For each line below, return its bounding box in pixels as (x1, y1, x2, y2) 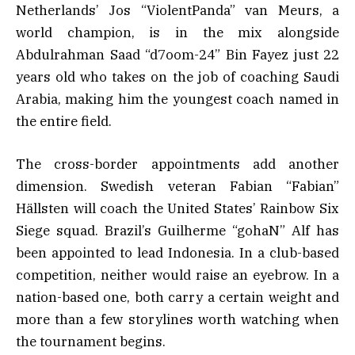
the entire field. (16, 113, 112, 131)
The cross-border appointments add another (16, 155, 339, 174)
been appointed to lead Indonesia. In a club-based (16, 244, 339, 262)
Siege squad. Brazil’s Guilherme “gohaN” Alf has (16, 222, 339, 240)
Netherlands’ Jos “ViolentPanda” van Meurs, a (16, 2, 339, 20)
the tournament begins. (16, 333, 166, 351)
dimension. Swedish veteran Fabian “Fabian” (16, 177, 339, 196)
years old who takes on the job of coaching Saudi (16, 68, 339, 86)
